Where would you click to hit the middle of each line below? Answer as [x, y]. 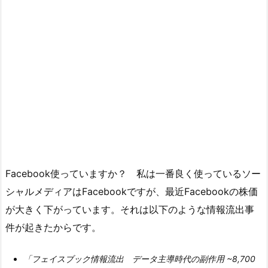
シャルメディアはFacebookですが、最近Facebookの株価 [132, 191]
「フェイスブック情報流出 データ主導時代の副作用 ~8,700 [139, 259]
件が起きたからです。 [53, 227]
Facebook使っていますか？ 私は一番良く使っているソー [133, 173]
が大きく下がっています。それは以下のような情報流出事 [130, 209]
